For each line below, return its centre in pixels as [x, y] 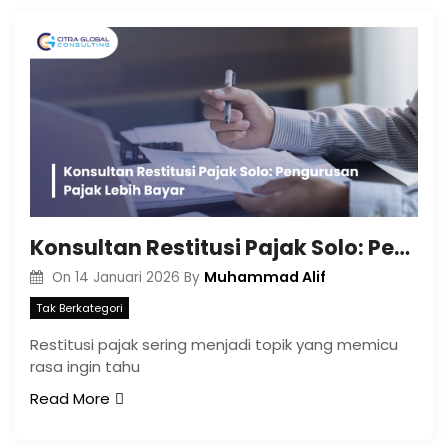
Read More [70, 398]
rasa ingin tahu [85, 366]
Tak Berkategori [79, 307]
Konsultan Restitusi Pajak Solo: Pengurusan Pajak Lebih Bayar [402, 247]
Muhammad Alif [264, 277]
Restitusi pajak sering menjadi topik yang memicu [214, 344]
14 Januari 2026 [127, 277]
